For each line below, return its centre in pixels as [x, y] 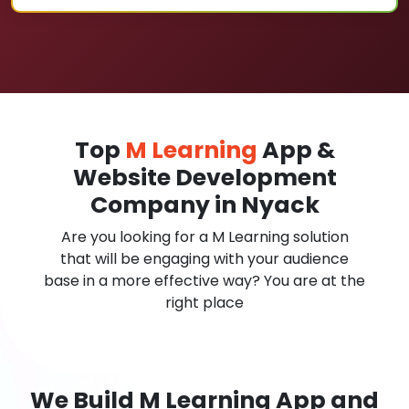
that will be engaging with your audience [204, 259]
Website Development [204, 178]
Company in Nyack [204, 205]
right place [204, 303]
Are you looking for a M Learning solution [204, 237]
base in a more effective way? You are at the [204, 281]
